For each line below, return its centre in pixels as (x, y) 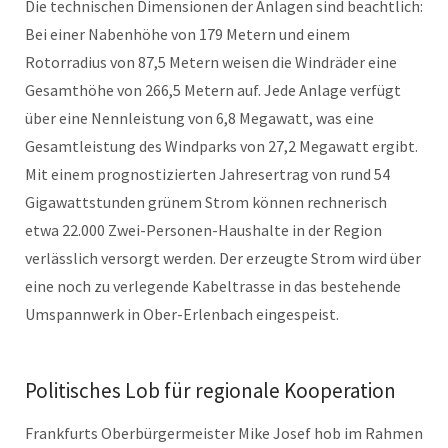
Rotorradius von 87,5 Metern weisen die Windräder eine (211, 61)
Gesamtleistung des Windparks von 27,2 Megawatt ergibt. (221, 145)
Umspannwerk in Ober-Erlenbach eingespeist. (182, 313)
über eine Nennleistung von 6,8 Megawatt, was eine (199, 117)
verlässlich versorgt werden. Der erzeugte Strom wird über (223, 257)
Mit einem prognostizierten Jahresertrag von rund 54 (207, 173)
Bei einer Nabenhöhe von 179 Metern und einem (187, 33)
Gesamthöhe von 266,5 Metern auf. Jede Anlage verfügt (213, 89)
